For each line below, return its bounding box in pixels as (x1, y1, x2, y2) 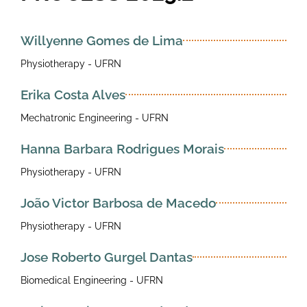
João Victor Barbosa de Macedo (21, 195, 216, 210)
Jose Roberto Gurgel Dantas (21, 249, 193, 265)
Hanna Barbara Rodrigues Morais (21, 140, 224, 156)
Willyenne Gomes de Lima (21, 32, 183, 48)
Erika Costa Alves (21, 86, 125, 102)
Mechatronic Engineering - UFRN (21, 112, 169, 123)
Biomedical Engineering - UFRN (21, 274, 163, 286)
